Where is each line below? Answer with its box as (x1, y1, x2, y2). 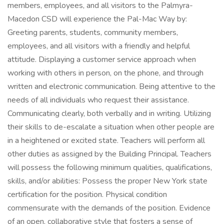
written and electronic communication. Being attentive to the (7, 81, 215, 92)
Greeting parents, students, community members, (7, 27, 178, 38)
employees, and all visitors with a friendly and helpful (7, 40, 190, 51)
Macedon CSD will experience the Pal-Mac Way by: (7, 13, 187, 24)
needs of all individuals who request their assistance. (7, 94, 189, 105)
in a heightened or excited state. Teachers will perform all (7, 135, 205, 146)
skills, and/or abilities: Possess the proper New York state (7, 175, 207, 186)
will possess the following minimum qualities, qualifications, (7, 162, 212, 173)
